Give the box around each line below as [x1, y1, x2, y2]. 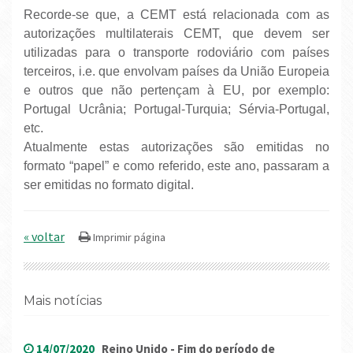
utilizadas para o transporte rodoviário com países [24, 45, 329, 59]
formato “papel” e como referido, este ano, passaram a [24, 158, 329, 173]
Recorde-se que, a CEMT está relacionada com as [24, 7, 329, 21]
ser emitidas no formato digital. [24, 177, 194, 191]
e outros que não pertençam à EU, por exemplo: [24, 83, 329, 97]
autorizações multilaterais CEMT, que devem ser [24, 26, 329, 40]
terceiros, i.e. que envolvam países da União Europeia [24, 64, 329, 78]
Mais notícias [35, 292, 102, 308]
